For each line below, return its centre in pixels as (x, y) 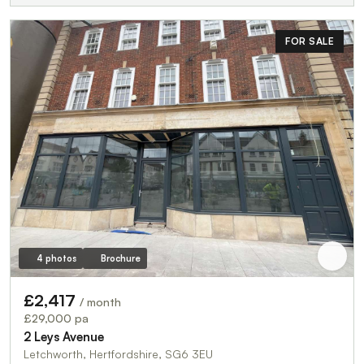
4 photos (56, 259)
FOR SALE (310, 41)
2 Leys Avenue (64, 337)
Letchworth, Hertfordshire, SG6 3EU (118, 354)
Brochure (120, 259)
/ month (100, 302)
